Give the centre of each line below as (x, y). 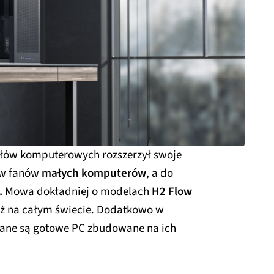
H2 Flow (172, 191)
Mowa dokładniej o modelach (77, 191)
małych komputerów (94, 173)
